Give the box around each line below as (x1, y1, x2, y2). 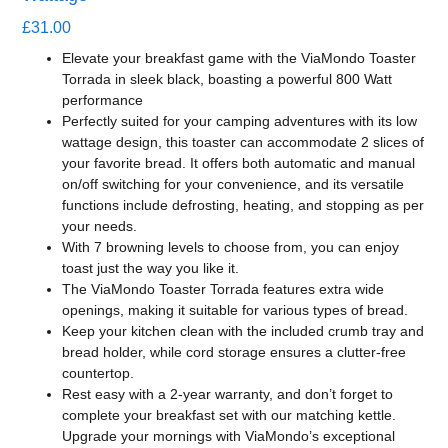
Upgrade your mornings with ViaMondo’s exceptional (62, 428, 396, 445)
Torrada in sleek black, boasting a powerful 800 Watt (62, 71, 393, 88)
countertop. (62, 365, 135, 382)
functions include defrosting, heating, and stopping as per (62, 197, 425, 214)
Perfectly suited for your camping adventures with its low (62, 113, 418, 130)
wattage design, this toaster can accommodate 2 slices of (62, 134, 425, 151)
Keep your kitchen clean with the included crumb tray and (62, 323, 425, 340)
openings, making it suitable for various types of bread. (62, 302, 409, 319)
